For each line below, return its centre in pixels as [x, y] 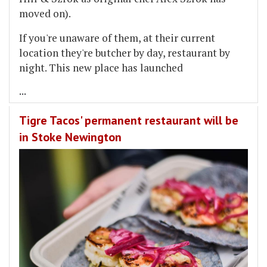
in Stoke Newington [70, 137]
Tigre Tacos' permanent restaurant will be [129, 121]
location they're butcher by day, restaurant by [125, 53]
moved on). [45, 14]
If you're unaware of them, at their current [117, 38]
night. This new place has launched [101, 68]
